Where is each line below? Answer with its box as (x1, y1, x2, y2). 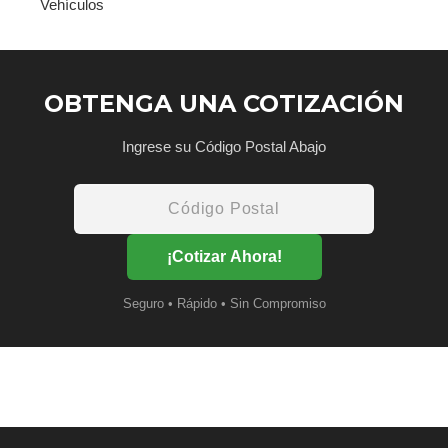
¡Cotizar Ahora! (166, 247, 282, 265)
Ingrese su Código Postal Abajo (122, 137, 326, 155)
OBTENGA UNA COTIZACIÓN (44, 88, 404, 118)
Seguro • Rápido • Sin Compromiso (122, 295, 326, 311)
